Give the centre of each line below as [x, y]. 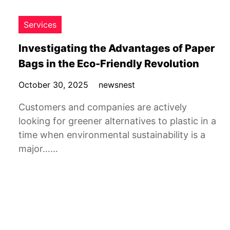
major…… [38, 149]
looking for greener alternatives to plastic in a [117, 121]
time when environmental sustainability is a [112, 135]
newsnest [117, 85]
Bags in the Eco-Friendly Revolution [109, 64]
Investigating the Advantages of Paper [117, 48]
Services [40, 25]
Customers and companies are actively [103, 107]
